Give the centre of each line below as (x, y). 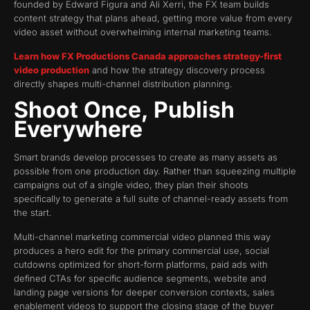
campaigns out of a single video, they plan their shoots (131, 185)
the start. (33, 213)
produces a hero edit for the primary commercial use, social (142, 250)
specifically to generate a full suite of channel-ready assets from (151, 199)
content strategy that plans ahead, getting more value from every (153, 18)
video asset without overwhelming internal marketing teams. (143, 32)
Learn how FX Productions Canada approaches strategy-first (148, 56)
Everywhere (78, 129)
